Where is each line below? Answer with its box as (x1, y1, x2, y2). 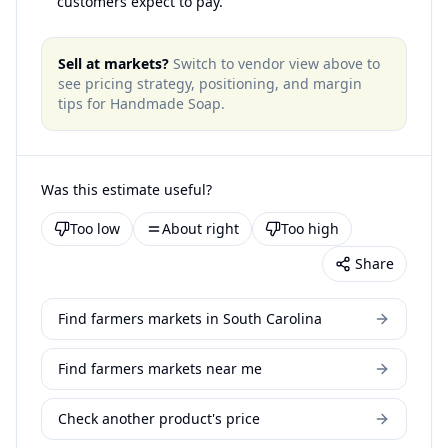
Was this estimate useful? (41, 180, 212, 199)
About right (162, 219, 239, 238)
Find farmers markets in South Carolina (58, 309, 322, 328)
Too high (281, 219, 339, 238)
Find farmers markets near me (58, 359, 262, 378)
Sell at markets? (58, 54, 169, 73)
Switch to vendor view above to (173, 54, 380, 73)
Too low (70, 219, 120, 238)
